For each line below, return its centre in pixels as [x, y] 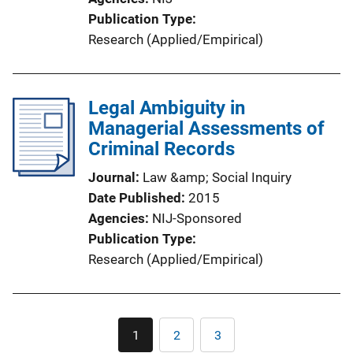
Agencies [117, 219]
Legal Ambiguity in [167, 108]
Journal [112, 178]
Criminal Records [162, 149]
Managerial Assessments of [206, 129]
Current [155, 340]
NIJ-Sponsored [197, 219]
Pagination [214, 327]
